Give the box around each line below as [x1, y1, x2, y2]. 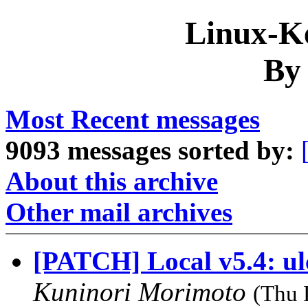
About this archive [5, 166, 218, 196]
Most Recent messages [5, 104, 260, 134]
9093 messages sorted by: [5, 135, 294, 165]
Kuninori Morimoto [33, 276, 253, 307]
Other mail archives [5, 197, 232, 227]
